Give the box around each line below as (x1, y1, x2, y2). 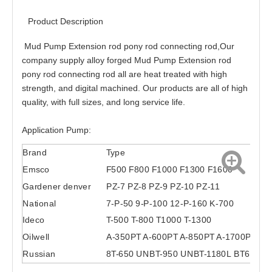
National (22, 198, 56, 209)
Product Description (28, 16, 103, 26)
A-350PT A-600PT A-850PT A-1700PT (106, 231, 257, 242)
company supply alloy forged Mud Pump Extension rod (22, 55, 231, 65)
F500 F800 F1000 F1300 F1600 (106, 164, 233, 175)
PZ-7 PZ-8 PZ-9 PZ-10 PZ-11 (106, 181, 220, 192)
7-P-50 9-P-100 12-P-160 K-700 (106, 198, 234, 209)
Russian (22, 248, 56, 259)
